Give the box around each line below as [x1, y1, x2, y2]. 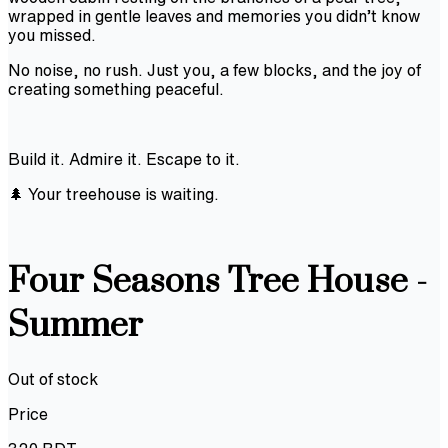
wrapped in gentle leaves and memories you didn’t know [8, 7, 420, 24]
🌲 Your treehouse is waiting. [8, 185, 219, 202]
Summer [8, 304, 143, 349]
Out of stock [8, 370, 98, 387]
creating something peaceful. [8, 80, 224, 97]
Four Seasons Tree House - [8, 260, 427, 305]
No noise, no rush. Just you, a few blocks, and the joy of [8, 61, 421, 78]
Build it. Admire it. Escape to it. [8, 150, 240, 167]
